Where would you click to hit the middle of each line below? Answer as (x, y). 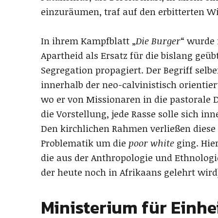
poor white (151, 143)
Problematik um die (85, 143)
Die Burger (158, 41)
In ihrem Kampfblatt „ (88, 41)
